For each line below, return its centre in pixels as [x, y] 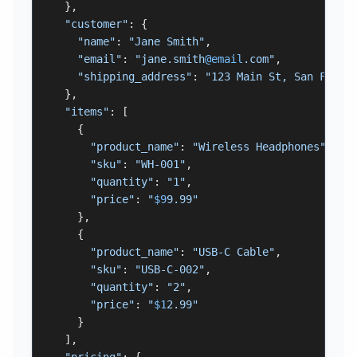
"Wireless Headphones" [259, 146]
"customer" [96, 24]
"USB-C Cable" [233, 251]
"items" [87, 111]
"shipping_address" [135, 76]
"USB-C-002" [170, 269]
